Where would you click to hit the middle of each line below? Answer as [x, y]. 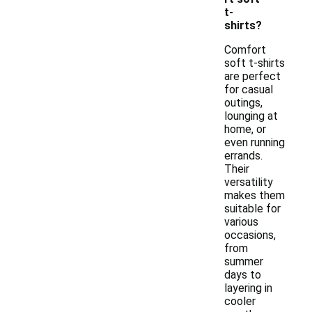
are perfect [252, 76]
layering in [248, 288]
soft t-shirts [255, 63]
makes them [255, 195]
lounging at [251, 116]
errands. [243, 156]
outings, [243, 103]
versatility [249, 182]
